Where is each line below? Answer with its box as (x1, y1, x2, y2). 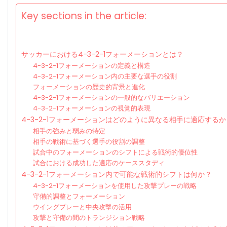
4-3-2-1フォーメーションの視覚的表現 (32, 103, 150, 113)
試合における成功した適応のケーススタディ (32, 158, 165, 168)
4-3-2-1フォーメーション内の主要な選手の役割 (32, 71, 177, 82)
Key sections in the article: (21, 9, 146, 23)
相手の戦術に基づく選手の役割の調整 (32, 137, 145, 147)
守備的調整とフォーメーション (32, 192, 125, 202)
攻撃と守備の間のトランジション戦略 (32, 213, 145, 223)
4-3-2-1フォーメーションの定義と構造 (32, 61, 150, 71)
